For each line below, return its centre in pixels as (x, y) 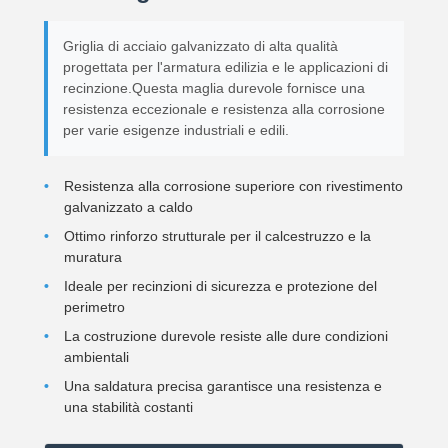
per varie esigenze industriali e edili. (176, 130)
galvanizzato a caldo (128, 207)
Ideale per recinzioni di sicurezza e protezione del (220, 286)
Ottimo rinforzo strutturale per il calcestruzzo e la (217, 236)
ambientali (96, 357)
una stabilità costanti (128, 407)
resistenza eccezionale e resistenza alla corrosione (224, 109)
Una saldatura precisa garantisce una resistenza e (223, 386)
